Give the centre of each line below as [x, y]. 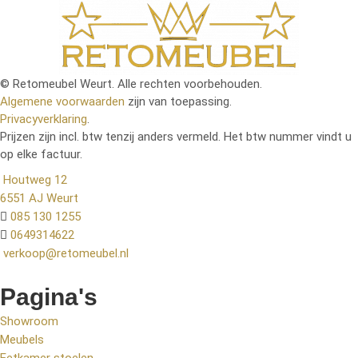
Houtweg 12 [35, 179]
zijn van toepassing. [178, 101]
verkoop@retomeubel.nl [66, 253]
